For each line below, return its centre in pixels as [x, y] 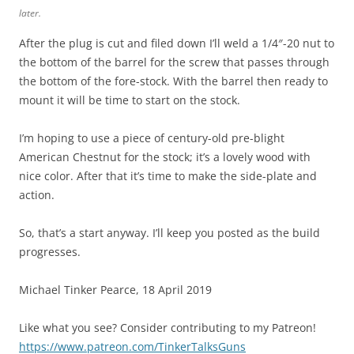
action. [37, 195]
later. [30, 13]
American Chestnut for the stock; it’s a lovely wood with [165, 157]
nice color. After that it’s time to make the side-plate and [168, 176]
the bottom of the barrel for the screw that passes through [174, 62]
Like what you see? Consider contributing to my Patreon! [168, 328]
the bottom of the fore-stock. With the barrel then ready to [173, 81]
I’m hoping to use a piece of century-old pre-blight [152, 138]
